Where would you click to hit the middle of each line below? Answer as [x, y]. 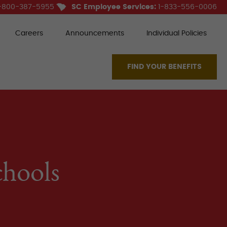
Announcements [94, 33]
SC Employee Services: [114, 7]
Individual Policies [176, 33]
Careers [29, 33]
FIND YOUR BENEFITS [164, 67]
